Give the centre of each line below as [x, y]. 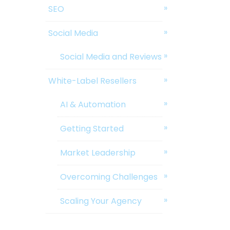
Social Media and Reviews [111, 57]
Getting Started [92, 129]
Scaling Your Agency [101, 201]
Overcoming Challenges [109, 177]
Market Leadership [98, 153]
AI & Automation [93, 105]
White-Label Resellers [93, 81]
